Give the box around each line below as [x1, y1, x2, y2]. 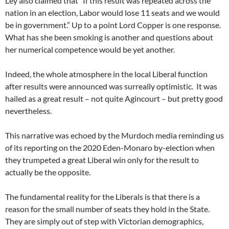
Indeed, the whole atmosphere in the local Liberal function [5, 69, 208, 79]
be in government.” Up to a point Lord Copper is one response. [5, 20, 221, 30]
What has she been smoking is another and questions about [5, 32, 213, 42]
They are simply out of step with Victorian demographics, [5, 216, 203, 226]
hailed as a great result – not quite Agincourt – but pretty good [5, 94, 223, 103]
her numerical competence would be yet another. [5, 44, 175, 54]
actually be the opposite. [5, 167, 90, 177]
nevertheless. [5, 106, 52, 116]
